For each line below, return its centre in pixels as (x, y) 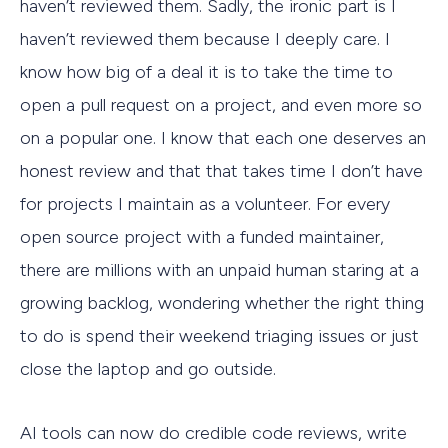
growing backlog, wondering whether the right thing (222, 302)
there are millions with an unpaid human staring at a (219, 269)
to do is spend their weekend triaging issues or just (219, 335)
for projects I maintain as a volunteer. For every (205, 203)
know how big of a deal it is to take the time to (206, 71)
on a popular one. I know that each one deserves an (223, 137)
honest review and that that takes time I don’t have (221, 170)
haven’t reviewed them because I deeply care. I (205, 38)
